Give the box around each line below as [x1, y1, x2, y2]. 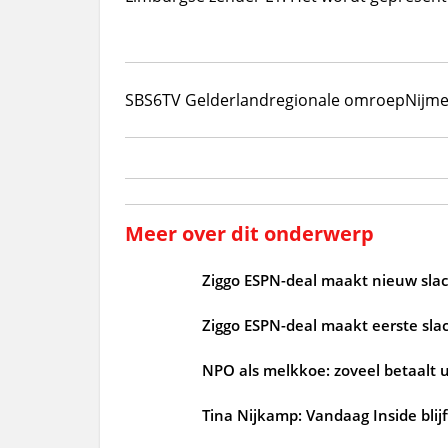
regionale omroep [268, 88, 405, 111]
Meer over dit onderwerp [124, 219, 374, 247]
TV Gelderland [161, 88, 269, 111]
